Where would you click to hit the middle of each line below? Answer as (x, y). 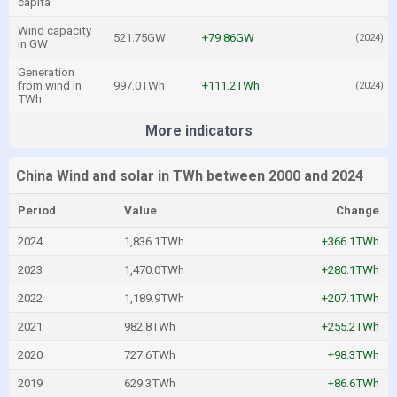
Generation (46, 72)
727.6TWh (150, 355)
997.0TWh (139, 86)
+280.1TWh (350, 270)
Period (37, 210)
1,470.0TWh (154, 270)
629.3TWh (150, 383)
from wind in (50, 86)
